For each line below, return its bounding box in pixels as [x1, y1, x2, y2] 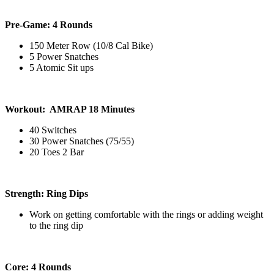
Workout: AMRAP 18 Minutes [5, 103, 135, 114]
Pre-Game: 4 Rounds [5, 19, 92, 30]
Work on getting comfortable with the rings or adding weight [29, 209, 263, 220]
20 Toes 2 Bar [29, 146, 84, 157]
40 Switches [29, 124, 76, 135]
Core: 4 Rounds [5, 261, 71, 272]
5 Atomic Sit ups [29, 62, 94, 73]
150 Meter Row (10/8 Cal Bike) [29, 40, 153, 51]
